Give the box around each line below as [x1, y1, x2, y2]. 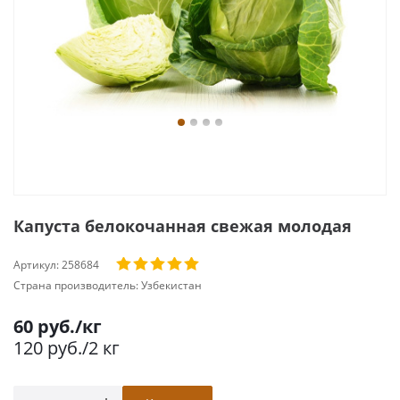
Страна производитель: [13, 278, 141, 293]
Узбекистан [141, 278, 202, 293]
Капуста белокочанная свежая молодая [13, 215, 352, 237]
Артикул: [13, 256, 62, 272]
